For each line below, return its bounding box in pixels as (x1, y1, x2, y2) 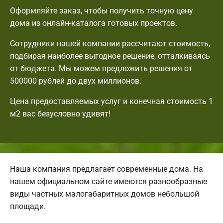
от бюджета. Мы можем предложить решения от (10, 63, 193, 73)
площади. (10, 201, 46, 211)
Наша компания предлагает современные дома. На (10, 164, 203, 174)
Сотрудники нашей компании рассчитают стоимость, (10, 38, 210, 48)
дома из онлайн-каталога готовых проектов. (10, 18, 177, 28)
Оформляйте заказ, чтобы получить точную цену (10, 5, 193, 15)
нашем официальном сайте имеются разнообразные (10, 176, 207, 186)
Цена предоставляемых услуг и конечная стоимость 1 (10, 96, 213, 106)
